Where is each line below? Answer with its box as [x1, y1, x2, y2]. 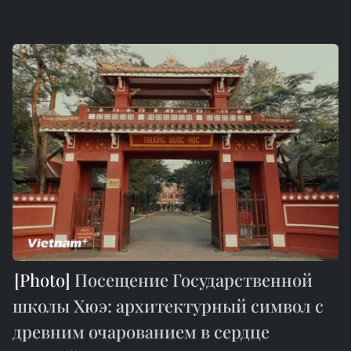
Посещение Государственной [71, 268, 313, 292]
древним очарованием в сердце [13, 320, 270, 344]
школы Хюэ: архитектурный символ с [13, 294, 324, 318]
